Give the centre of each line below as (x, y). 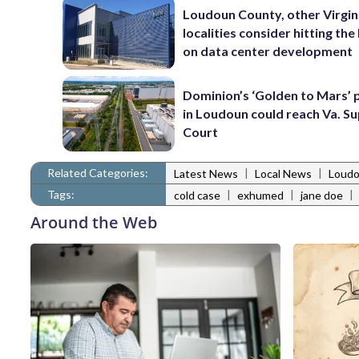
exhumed (260, 196)
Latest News (206, 174)
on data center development (268, 50)
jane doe (322, 196)
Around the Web (94, 222)
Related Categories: (98, 172)
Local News (283, 174)
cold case (197, 196)
